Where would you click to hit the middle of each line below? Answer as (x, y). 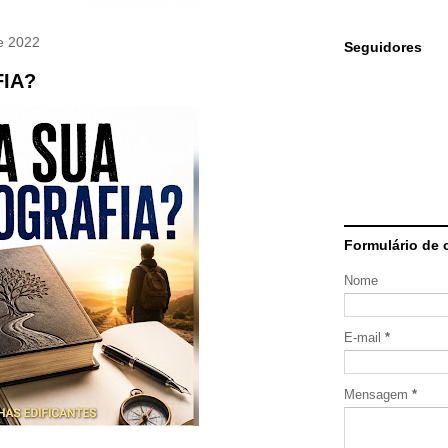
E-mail (364, 337)
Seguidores (383, 47)
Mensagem (378, 394)
